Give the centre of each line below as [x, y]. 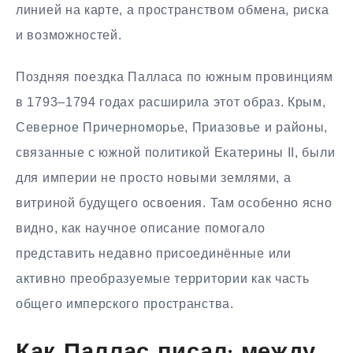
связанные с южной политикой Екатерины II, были [176, 152]
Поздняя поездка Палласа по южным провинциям [175, 76]
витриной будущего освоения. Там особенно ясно [174, 203]
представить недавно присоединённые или [154, 253]
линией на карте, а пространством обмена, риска [173, 10]
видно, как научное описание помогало [141, 228]
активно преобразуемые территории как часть [163, 278]
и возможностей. [69, 35]
